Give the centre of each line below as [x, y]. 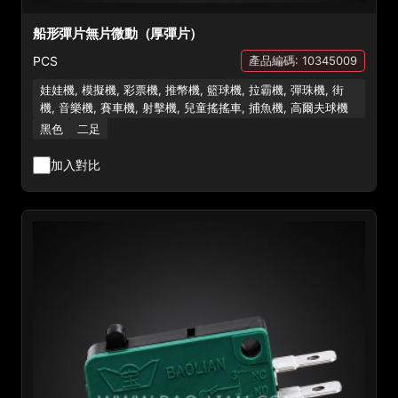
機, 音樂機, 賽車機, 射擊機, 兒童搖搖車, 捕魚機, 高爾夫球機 [194, 107]
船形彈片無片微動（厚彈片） [118, 33]
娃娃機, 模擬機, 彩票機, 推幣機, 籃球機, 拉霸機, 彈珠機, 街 [192, 90]
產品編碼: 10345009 [303, 60]
